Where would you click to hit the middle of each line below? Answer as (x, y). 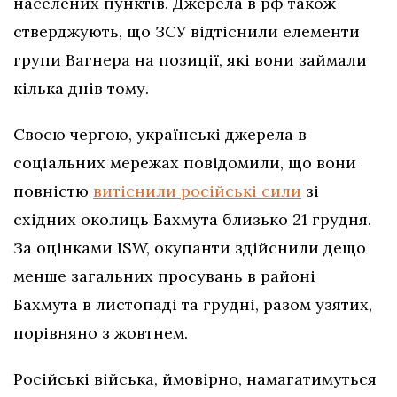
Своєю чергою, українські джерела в (160, 134)
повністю (53, 191)
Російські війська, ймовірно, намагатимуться (195, 378)
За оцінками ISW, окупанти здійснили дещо (190, 247)
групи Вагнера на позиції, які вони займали (190, 59)
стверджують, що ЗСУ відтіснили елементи (187, 31)
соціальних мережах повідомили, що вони (185, 162)
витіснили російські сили (197, 191)
